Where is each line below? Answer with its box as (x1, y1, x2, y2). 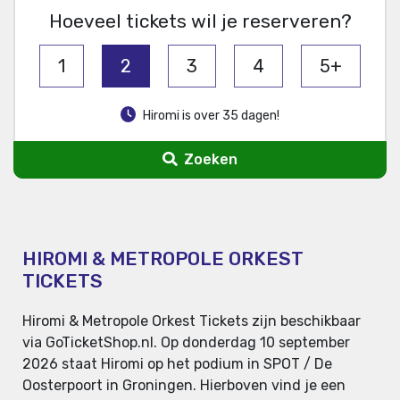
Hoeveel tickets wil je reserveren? (48, 10, 352, 33)
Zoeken (179, 151, 237, 169)
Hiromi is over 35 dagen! (143, 108, 280, 124)
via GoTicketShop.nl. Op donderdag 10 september (22, 334, 350, 352)
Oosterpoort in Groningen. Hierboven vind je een (22, 377, 346, 395)
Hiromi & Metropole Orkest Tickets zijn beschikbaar (22, 312, 361, 330)
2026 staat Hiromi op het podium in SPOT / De (22, 355, 332, 373)
